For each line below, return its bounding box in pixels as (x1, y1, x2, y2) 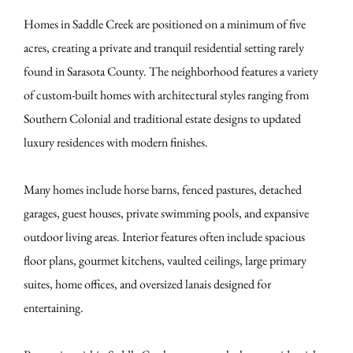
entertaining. (24, 299, 84, 317)
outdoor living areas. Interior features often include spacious (24, 229, 305, 246)
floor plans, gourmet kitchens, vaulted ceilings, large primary (24, 252, 307, 269)
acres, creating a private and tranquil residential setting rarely (24, 39, 304, 57)
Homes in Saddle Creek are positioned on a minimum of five (24, 16, 306, 33)
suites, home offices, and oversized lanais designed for (24, 276, 271, 293)
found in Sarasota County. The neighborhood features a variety (24, 63, 318, 80)
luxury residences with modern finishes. (24, 134, 208, 151)
